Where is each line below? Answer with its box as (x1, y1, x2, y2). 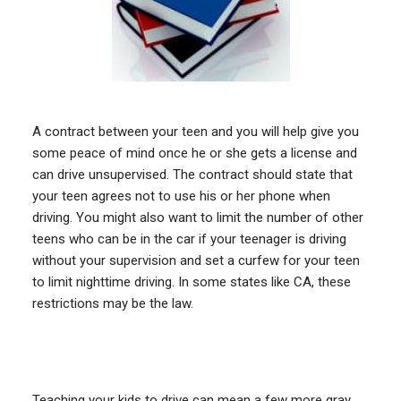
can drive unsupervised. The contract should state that (31, 166, 353, 183)
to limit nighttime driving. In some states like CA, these (31, 273, 351, 290)
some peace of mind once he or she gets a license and (31, 144, 357, 161)
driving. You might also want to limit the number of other (31, 209, 363, 226)
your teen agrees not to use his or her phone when (31, 187, 330, 204)
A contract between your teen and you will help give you (31, 123, 359, 140)
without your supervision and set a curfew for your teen (31, 252, 360, 269)
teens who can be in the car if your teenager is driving (31, 230, 346, 247)
